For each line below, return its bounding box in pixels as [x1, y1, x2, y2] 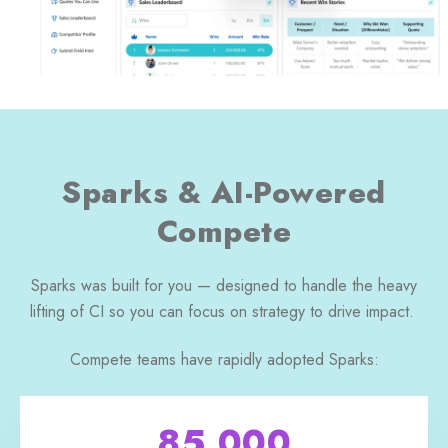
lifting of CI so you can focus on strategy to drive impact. [29, 300, 419, 324]
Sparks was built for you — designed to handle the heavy [31, 274, 417, 298]
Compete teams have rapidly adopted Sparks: [69, 348, 379, 372]
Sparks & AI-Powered [62, 170, 386, 214]
